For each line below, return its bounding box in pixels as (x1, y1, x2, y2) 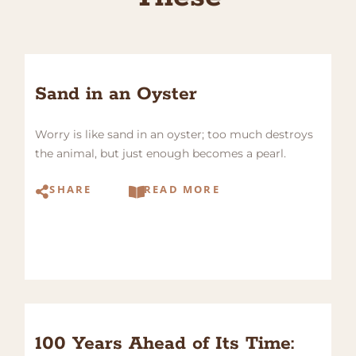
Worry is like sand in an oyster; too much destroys (35, 127, 314, 142)
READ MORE (143, 182, 220, 197)
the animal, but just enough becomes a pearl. (35, 146, 287, 161)
